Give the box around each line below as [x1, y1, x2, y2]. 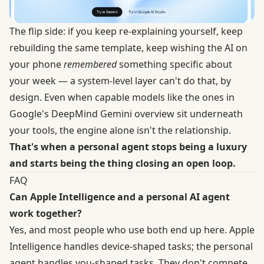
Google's [9, 107, 51, 120]
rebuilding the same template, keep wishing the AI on [9, 41, 247, 54]
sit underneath [174, 107, 243, 120]
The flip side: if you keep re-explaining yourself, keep [9, 24, 243, 38]
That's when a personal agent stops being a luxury [9, 140, 247, 153]
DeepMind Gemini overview [51, 107, 174, 120]
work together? [9, 206, 82, 220]
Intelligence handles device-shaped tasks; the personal [9, 239, 253, 253]
